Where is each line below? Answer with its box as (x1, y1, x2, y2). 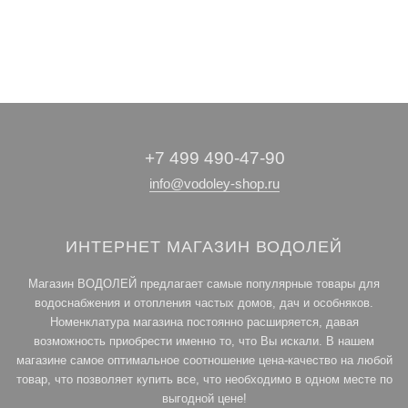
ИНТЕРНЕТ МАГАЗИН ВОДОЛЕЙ (66, 237, 342, 256)
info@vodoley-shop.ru (149, 175, 280, 191)
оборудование (26, 47, 92, 59)
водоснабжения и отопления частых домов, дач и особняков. (35, 295, 373, 310)
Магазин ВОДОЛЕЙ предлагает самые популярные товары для (28, 276, 380, 291)
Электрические (24, 22, 95, 34)
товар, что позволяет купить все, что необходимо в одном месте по (15, 372, 393, 386)
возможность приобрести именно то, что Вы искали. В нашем (34, 333, 374, 348)
